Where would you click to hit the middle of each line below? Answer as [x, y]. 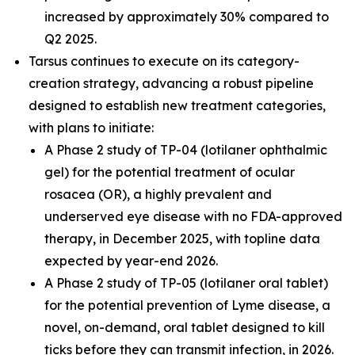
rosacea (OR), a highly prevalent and [158, 194]
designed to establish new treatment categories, [177, 105]
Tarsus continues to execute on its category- [164, 61]
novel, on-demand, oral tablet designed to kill [185, 327]
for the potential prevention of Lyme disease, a [187, 305]
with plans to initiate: [91, 128]
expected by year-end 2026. [131, 261]
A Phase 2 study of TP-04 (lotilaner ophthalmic [186, 150]
